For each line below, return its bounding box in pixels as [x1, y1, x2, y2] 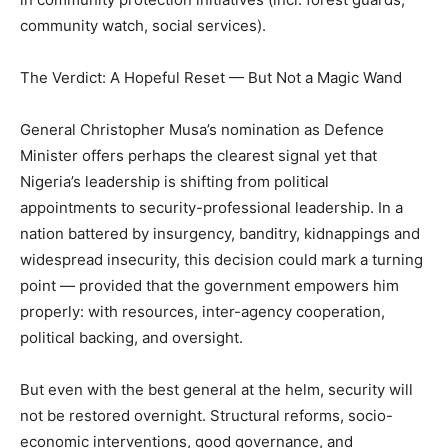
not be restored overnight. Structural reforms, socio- [20, 406, 393, 426]
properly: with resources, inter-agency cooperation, [20, 302, 385, 322]
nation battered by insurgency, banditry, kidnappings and [20, 224, 420, 244]
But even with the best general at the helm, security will [20, 380, 413, 400]
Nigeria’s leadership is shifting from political [20, 172, 329, 192]
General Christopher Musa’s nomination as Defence [20, 120, 384, 140]
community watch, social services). [20, 16, 266, 36]
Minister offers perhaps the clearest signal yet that [20, 146, 377, 166]
